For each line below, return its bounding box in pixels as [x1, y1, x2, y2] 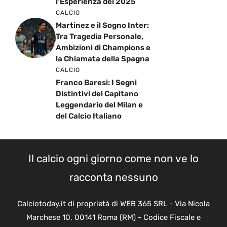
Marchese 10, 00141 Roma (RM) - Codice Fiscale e [26, 212, 201, 222]
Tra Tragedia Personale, [56, 31, 143, 41]
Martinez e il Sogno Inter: [56, 20, 149, 30]
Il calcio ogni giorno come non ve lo [28, 152, 199, 165]
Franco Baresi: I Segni [56, 78, 137, 87]
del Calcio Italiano [56, 111, 122, 121]
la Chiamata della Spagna [56, 54, 149, 63]
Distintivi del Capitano [56, 89, 138, 98]
